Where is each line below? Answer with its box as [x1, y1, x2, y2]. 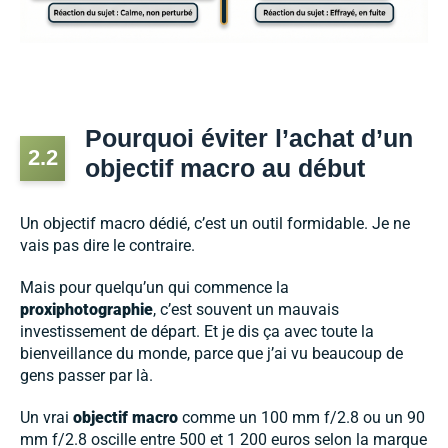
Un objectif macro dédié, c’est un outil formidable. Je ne [20, 214, 410, 234]
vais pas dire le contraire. [20, 236, 195, 256]
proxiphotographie [20, 300, 153, 320]
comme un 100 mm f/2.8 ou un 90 [178, 408, 425, 428]
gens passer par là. [20, 366, 153, 386]
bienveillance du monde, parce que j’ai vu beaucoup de [20, 344, 403, 364]
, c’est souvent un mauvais [153, 300, 339, 320]
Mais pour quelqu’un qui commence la [20, 278, 289, 298]
